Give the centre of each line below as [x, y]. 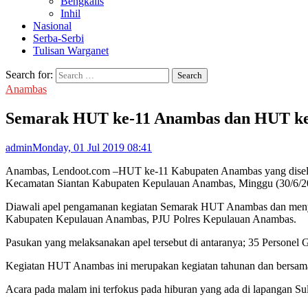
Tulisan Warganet [71, 51]
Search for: [29, 75]
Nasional [52, 26]
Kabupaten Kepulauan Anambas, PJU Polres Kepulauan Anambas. [151, 219]
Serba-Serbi [58, 38]
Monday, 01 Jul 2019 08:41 [92, 147]
